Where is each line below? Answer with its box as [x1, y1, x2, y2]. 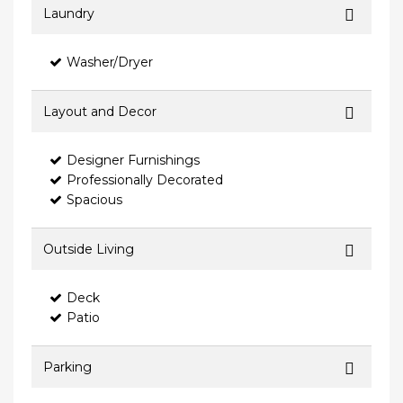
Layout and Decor [43, 103, 157, 121]
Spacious [67, 192, 122, 209]
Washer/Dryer [67, 54, 153, 71]
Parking [43, 359, 92, 376]
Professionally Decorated [67, 172, 223, 189]
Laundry [43, 5, 94, 22]
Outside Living [43, 241, 134, 258]
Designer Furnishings [67, 152, 200, 169]
